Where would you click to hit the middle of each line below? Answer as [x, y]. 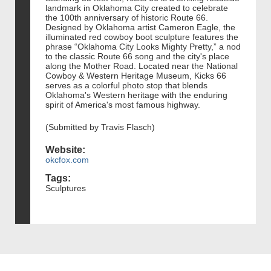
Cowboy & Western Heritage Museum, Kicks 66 [136, 75]
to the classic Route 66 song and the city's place [137, 56]
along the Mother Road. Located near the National [142, 66]
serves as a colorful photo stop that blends [126, 85]
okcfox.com [67, 159]
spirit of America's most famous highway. [123, 104]
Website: [65, 149]
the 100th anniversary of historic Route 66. [127, 17]
